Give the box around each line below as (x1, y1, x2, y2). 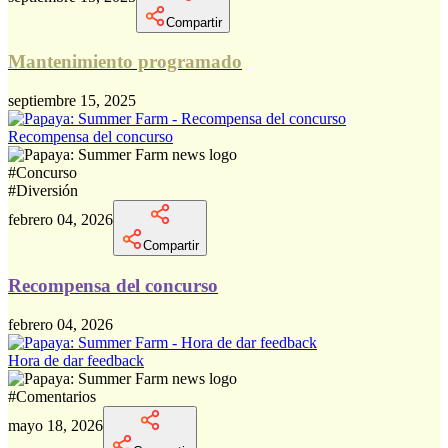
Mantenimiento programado (8, 51, 242, 73)
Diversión (16, 182, 78, 200)
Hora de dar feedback (8, 351, 144, 369)
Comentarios (16, 387, 96, 405)
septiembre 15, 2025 (8, 92, 136, 110)
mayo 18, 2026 (8, 416, 103, 434)
